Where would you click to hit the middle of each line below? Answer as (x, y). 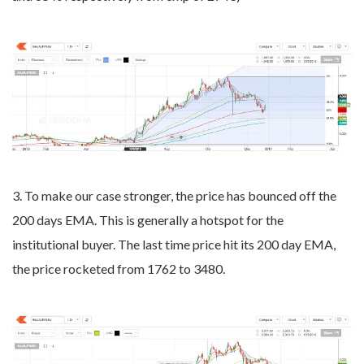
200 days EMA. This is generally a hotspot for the (148, 219)
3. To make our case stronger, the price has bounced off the (174, 195)
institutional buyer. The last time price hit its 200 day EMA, (174, 244)
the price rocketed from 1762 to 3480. (119, 268)
